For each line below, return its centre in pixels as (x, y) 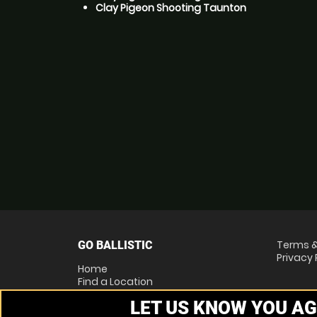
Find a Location (115, 281)
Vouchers (102, 307)
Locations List (111, 294)
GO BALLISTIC (115, 245)
